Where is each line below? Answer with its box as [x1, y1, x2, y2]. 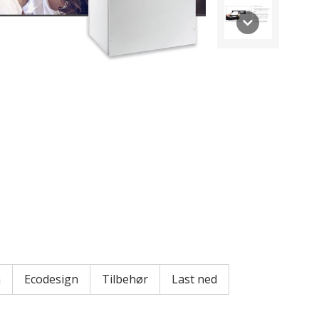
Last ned [172, 271, 217, 288]
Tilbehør [102, 271, 148, 288]
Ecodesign [24, 271, 78, 288]
